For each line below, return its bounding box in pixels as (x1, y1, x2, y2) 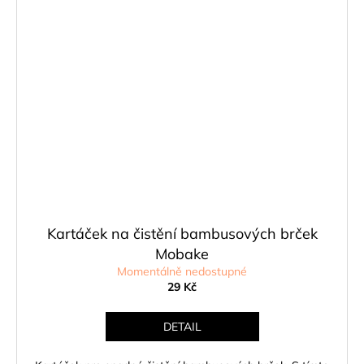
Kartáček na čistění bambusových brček (46, 224, 318, 244)
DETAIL (162, 319, 201, 335)
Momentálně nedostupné (117, 264, 247, 279)
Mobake (155, 245, 209, 264)
